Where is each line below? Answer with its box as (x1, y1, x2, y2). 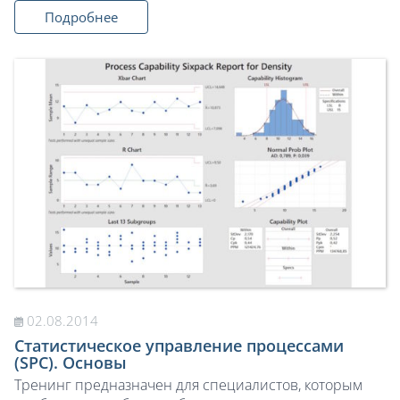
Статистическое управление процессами (14, 334, 344, 356)
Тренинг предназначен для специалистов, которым (14, 374, 362, 395)
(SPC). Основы (14, 351, 127, 373)
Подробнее (45, 7, 118, 26)
